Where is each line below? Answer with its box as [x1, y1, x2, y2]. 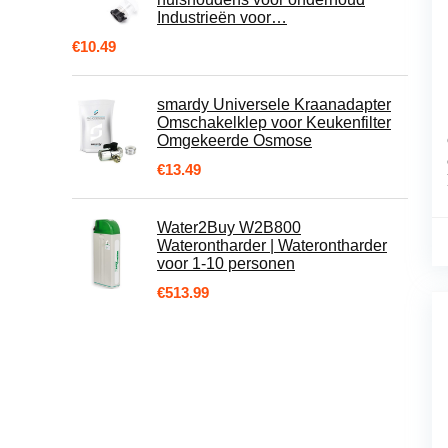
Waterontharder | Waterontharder [157, 237, 387, 254]
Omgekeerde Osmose [157, 132, 312, 149]
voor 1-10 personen [157, 255, 295, 272]
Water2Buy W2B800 [157, 219, 301, 236]
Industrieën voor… [157, 9, 287, 26]
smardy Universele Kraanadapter [157, 96, 391, 113]
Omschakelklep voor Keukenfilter [157, 114, 391, 131]
